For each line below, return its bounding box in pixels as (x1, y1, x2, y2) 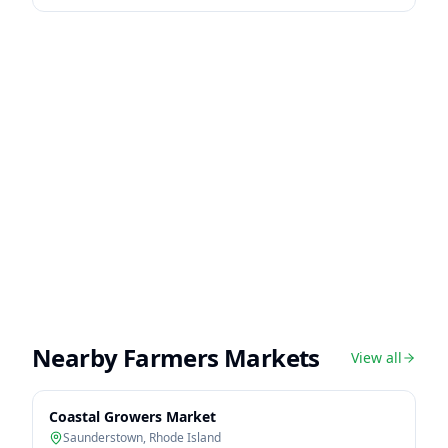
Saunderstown (63, 429, 143, 446)
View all (351, 348, 402, 367)
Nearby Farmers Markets (32, 341, 320, 374)
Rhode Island (149, 429, 221, 446)
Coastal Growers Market (49, 407, 216, 426)
